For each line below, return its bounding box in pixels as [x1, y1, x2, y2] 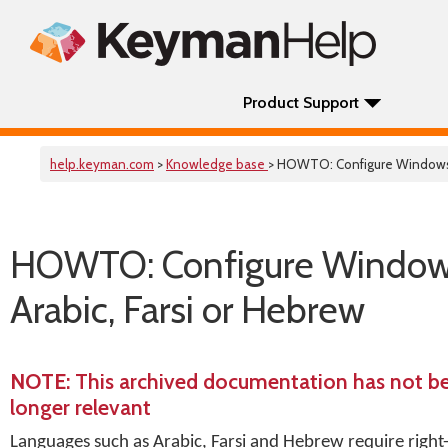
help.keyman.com [50, 156, 154, 172]
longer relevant [10, 394, 151, 420]
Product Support [243, 93, 359, 112]
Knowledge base [166, 156, 268, 172]
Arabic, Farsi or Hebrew [10, 287, 365, 332]
